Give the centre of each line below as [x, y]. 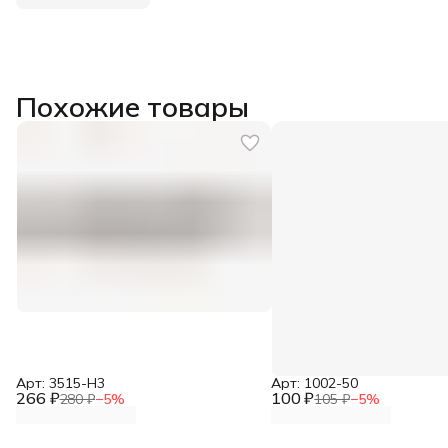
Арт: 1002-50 [314, 382]
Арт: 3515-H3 [60, 382]
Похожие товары [132, 106]
